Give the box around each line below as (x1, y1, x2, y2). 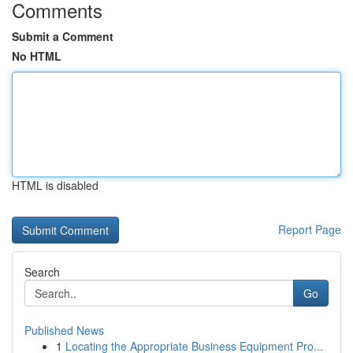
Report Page (278, 221, 341, 237)
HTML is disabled (12, 177, 98, 193)
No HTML (12, 48, 61, 64)
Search (24, 264, 60, 280)
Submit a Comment (12, 28, 113, 44)
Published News (24, 322, 104, 338)
